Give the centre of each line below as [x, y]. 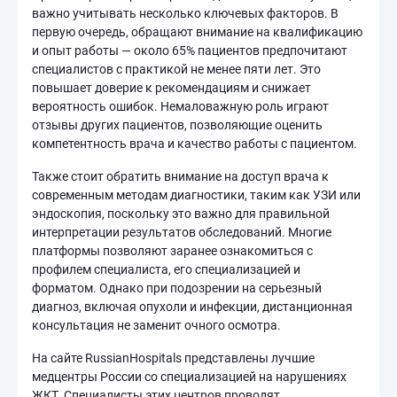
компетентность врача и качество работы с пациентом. [195, 144]
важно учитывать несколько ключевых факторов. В [185, 13]
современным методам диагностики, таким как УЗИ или [196, 195]
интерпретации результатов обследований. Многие [182, 232]
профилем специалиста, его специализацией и [166, 269]
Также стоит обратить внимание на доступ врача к [180, 176]
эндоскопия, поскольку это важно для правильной [181, 214]
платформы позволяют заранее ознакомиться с [172, 251]
